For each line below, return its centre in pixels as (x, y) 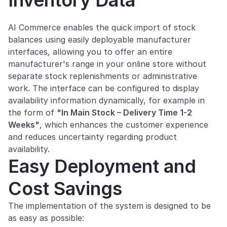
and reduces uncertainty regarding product (92, 137)
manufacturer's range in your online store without (107, 64)
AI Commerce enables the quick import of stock (102, 27)
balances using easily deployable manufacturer (100, 40)
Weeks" (24, 125)
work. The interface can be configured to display (104, 88)
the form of (32, 112)
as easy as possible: (46, 218)
